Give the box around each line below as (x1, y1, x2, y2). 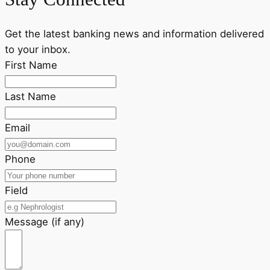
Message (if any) (5, 215, 84, 228)
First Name (5, 58, 57, 71)
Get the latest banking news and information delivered (5, 27, 264, 40)
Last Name (5, 90, 56, 102)
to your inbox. (5, 43, 71, 55)
